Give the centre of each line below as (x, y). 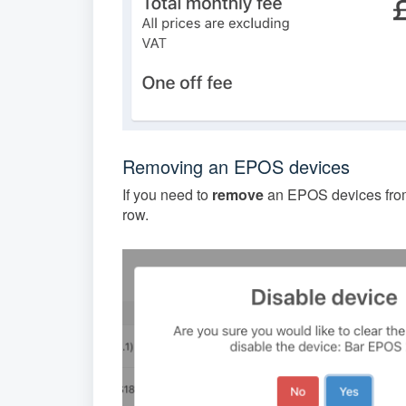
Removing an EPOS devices (236, 166)
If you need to (167, 194)
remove (238, 194)
